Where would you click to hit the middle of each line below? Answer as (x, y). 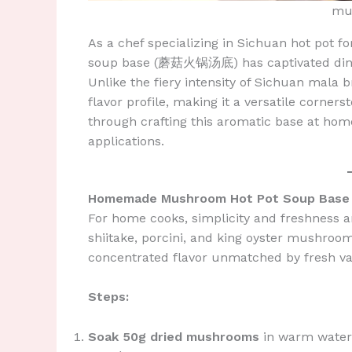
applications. (126, 141)
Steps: (108, 297)
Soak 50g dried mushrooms (174, 336)
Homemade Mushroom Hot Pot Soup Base (219, 198)
